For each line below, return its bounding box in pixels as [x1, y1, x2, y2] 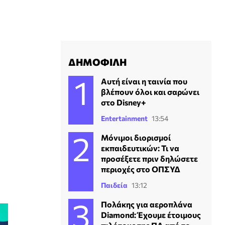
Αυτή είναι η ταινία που [101, 76, 187, 86]
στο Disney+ [101, 97, 146, 107]
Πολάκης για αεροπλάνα [101, 199, 192, 209]
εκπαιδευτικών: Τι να [101, 143, 179, 153]
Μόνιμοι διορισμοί [101, 133, 171, 143]
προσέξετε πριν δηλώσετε [101, 154, 198, 164]
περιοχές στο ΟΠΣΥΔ [101, 164, 180, 174]
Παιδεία [101, 181, 128, 190]
